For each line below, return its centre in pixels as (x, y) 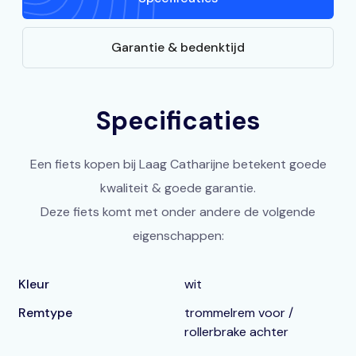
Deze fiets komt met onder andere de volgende (178, 212)
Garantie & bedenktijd (178, 47)
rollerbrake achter (236, 332)
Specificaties (178, 121)
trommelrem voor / (239, 313)
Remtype (46, 313)
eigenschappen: (178, 236)
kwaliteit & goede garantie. (178, 188)
